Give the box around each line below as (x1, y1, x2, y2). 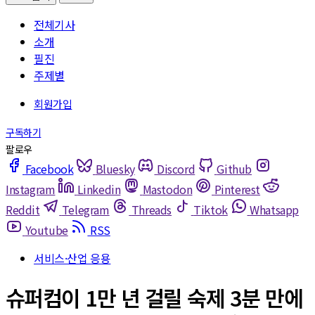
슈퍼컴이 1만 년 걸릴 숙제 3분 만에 (6, 282, 303, 314)
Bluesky (95, 160, 135, 177)
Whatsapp (250, 201, 299, 218)
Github (217, 160, 252, 177)
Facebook (25, 160, 74, 177)
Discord (157, 160, 195, 177)
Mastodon (142, 181, 193, 198)
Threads (131, 201, 172, 218)
